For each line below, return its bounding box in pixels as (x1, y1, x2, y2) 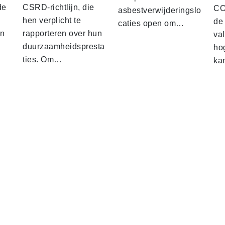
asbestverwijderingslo (118, 6, 201, 15)
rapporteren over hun (23, 29, 102, 38)
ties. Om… (23, 55, 62, 64)
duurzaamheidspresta (23, 42, 105, 51)
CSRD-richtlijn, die (23, 3, 94, 12)
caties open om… (118, 19, 184, 28)
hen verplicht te (23, 16, 81, 25)
